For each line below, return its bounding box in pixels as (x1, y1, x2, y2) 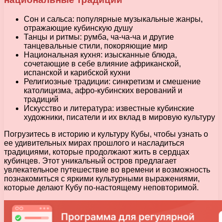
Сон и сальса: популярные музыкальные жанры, (24, 14, 203, 23)
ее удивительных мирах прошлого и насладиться (4, 138, 184, 147)
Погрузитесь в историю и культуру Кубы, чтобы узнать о (4, 129, 208, 138)
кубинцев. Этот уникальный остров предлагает (4, 156, 176, 165)
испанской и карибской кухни (24, 68, 130, 77)
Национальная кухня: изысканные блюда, (24, 50, 177, 59)
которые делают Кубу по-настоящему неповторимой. (4, 183, 199, 192)
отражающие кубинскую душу (24, 23, 133, 32)
